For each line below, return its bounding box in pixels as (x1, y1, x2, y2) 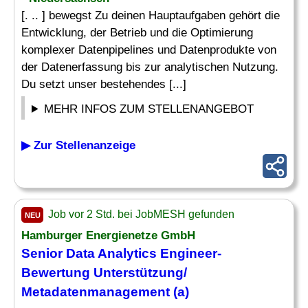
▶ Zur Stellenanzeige (21, 139, 135, 152)
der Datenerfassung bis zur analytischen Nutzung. (21, 60, 278, 74)
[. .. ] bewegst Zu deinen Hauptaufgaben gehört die (21, 9, 280, 22)
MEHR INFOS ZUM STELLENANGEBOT (44, 102, 254, 115)
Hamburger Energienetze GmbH (21, 229, 195, 242)
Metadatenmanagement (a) (21, 285, 189, 299)
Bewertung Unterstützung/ (21, 265, 187, 280)
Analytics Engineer (98, 246, 217, 261)
